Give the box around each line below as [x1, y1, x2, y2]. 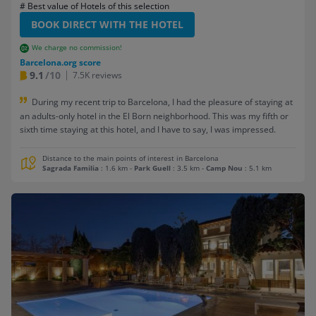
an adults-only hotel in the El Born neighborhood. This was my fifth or [20, 109, 288, 122]
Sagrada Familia [42, 163, 99, 173]
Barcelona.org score [20, 56, 101, 69]
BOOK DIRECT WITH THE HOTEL [31, 18, 183, 32]
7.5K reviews [73, 69, 122, 82]
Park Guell [134, 163, 171, 173]
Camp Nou [206, 163, 243, 173]
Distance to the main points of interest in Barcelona [42, 153, 219, 163]
